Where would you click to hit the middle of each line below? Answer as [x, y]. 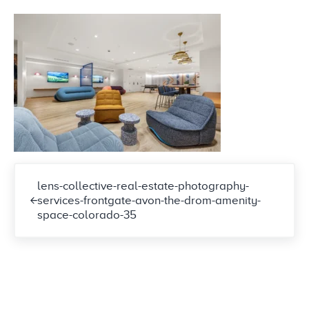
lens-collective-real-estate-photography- [143, 186]
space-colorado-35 [87, 215]
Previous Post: [50, 170]
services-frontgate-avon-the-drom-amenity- [149, 200]
